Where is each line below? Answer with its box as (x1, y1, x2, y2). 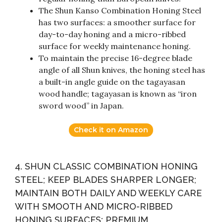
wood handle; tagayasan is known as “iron (39, 89, 197, 99)
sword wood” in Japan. (39, 101, 124, 111)
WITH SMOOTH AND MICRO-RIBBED (15, 201, 172, 212)
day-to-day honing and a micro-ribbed (39, 29, 186, 40)
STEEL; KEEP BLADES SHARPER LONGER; (15, 174, 196, 185)
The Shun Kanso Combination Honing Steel (39, 5, 201, 16)
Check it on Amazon (74, 125, 148, 135)
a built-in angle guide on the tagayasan (39, 77, 185, 87)
